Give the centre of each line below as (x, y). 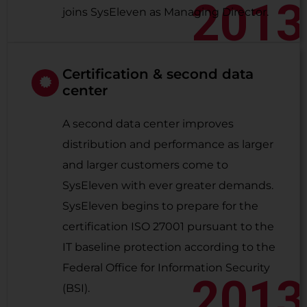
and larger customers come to (145, 165)
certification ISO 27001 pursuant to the (168, 226)
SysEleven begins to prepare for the (160, 206)
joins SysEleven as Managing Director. (165, 12)
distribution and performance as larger (168, 144)
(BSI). (76, 288)
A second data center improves (148, 124)
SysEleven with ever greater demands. (168, 185)
